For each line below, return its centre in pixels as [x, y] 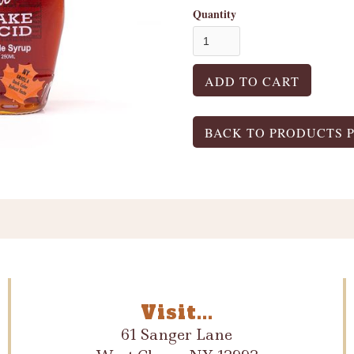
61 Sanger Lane [177, 335]
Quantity [215, 14]
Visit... [177, 313]
